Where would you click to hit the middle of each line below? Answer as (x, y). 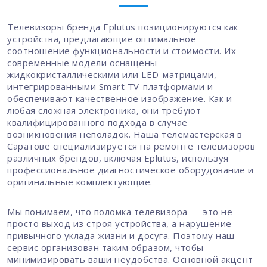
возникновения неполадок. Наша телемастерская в (125, 134)
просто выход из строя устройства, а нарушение (119, 223)
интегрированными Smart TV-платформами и (110, 86)
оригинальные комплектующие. (80, 181)
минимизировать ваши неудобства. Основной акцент (130, 259)
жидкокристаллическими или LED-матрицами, (112, 74)
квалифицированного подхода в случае (97, 122)
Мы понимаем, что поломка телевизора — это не (120, 211)
